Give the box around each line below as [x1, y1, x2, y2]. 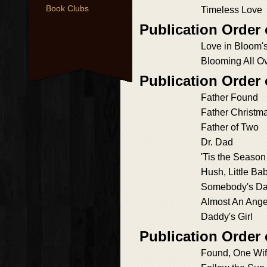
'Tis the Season [201, 152, 266, 162]
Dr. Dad [201, 137, 233, 147]
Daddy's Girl [201, 212, 253, 222]
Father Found [201, 92, 258, 103]
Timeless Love [201, 5, 262, 15]
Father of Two [201, 122, 259, 132]
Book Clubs [46, 4, 89, 13]
